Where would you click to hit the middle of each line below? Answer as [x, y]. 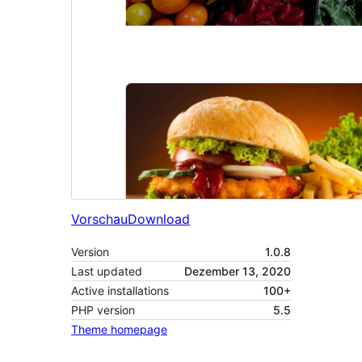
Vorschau [99, 219]
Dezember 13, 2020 [238, 271]
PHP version [103, 310]
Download [159, 219]
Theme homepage [119, 330]
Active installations [120, 291]
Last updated [107, 271]
